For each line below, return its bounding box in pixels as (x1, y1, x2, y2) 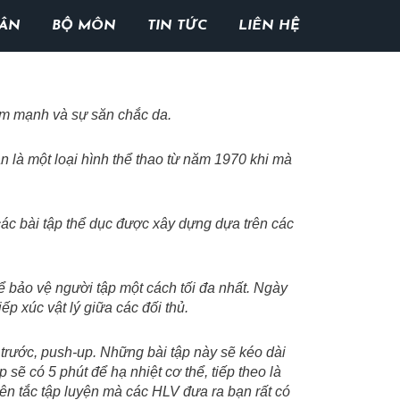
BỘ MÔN (51, 19, 116, 33)
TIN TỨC (146, 19, 207, 33)
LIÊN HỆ (237, 19, 300, 33)
